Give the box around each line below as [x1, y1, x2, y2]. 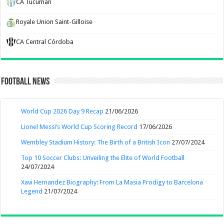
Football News [1, 76, 50, 87]
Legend [21, 187, 43, 195]
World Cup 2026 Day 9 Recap [21, 107, 104, 115]
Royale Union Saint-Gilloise [16, 17, 93, 25]
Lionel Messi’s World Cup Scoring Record [21, 122, 138, 130]
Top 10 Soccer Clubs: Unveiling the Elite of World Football [21, 153, 185, 161]
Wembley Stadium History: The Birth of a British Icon [21, 138, 170, 146]
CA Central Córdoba [16, 37, 74, 45]
